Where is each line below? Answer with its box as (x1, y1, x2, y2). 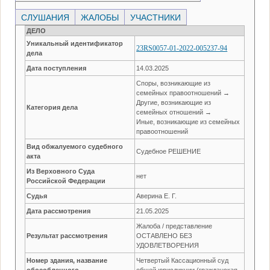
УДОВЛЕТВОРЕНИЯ (136, 241, 199, 249)
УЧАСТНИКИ (128, 12, 184, 22)
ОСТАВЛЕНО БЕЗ (136, 231, 193, 239)
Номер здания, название (27, 256, 108, 264)
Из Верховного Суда (27, 167, 95, 175)
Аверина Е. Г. (136, 192, 177, 199)
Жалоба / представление (136, 222, 213, 230)
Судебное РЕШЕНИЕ (136, 147, 201, 155)
